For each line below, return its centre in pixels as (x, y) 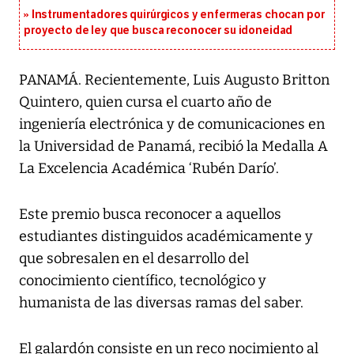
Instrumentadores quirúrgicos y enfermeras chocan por (178, 15)
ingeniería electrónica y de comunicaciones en (172, 124)
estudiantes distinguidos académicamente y (166, 237)
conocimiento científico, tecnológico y (143, 281)
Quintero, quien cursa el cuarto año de (145, 102)
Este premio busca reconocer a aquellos (150, 215)
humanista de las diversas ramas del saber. (161, 303)
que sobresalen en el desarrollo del (134, 259)
